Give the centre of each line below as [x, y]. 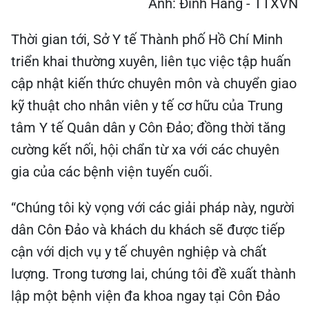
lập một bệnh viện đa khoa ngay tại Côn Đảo [146, 296]
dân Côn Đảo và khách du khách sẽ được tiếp [148, 230]
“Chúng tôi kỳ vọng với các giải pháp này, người [153, 208]
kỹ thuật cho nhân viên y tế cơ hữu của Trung [147, 106]
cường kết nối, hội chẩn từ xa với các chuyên [145, 150]
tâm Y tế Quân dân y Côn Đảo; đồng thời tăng [148, 128]
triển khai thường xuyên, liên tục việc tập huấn [151, 61]
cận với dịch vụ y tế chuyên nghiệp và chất [139, 252]
